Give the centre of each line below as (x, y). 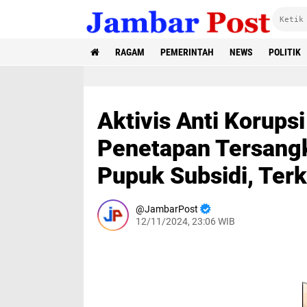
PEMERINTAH (187, 52)
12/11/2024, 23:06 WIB (185, 221)
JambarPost (171, 209)
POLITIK (285, 52)
